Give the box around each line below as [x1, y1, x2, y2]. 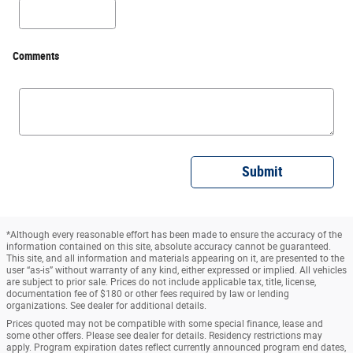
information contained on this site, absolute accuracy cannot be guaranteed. [6, 240, 331, 252]
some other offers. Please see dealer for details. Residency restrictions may [6, 329, 322, 341]
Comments [13, 50, 59, 63]
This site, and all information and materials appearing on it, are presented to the [6, 252, 344, 264]
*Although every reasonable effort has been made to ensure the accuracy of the [6, 229, 342, 240]
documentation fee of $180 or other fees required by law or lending [6, 288, 289, 299]
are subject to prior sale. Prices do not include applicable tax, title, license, [6, 276, 316, 288]
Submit [242, 163, 283, 180]
